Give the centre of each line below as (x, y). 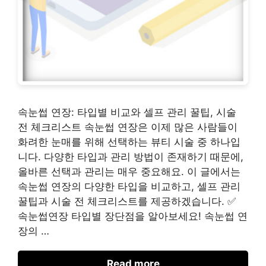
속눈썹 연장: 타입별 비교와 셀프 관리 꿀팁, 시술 (127, 113)
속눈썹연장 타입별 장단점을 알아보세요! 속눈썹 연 (133, 216)
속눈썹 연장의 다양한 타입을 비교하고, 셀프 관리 (129, 187)
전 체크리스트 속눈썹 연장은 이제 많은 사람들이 (128, 127)
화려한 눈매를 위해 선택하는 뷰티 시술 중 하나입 (129, 142)
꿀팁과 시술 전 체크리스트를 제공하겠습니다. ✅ (127, 202)
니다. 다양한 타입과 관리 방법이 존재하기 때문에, (131, 157)
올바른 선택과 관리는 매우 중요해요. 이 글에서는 (129, 172)
